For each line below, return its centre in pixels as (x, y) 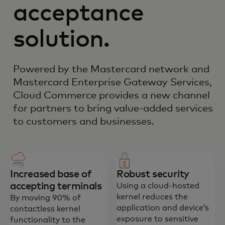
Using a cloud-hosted (158, 186)
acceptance (79, 13)
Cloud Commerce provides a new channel (111, 95)
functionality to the (48, 220)
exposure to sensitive (157, 219)
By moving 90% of (45, 198)
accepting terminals (56, 186)
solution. (62, 39)
